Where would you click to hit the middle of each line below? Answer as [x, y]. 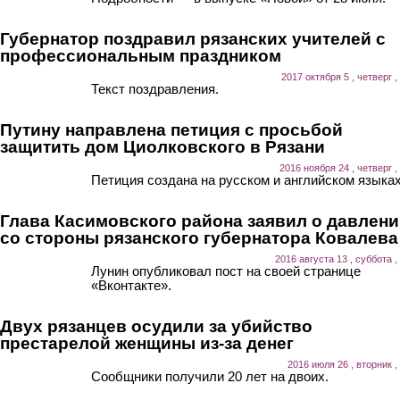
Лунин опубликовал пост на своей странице [226, 271]
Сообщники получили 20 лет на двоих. [210, 376]
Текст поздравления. [155, 88]
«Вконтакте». [131, 285]
